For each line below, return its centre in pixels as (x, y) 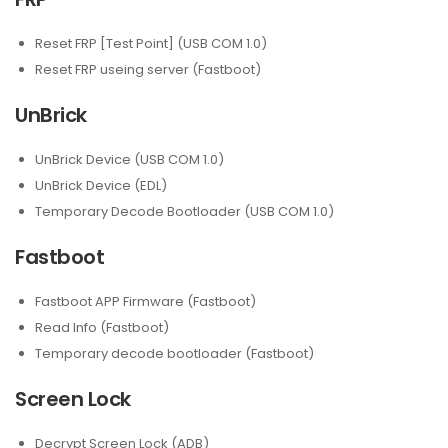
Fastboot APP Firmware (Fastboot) (145, 301)
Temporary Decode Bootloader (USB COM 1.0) (184, 211)
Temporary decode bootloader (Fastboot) (174, 353)
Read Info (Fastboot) (102, 327)
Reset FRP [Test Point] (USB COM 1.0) (151, 43)
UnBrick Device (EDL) (101, 185)
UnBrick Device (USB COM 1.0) (129, 159)
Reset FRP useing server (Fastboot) (148, 69)
